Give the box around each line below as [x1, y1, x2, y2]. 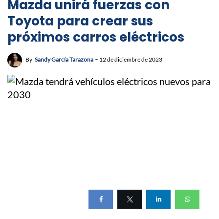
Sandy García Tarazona [35, 56, 93, 64]
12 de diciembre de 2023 [99, 56, 162, 64]
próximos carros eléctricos [7, 28, 184, 46]
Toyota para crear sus [7, 12, 153, 30]
